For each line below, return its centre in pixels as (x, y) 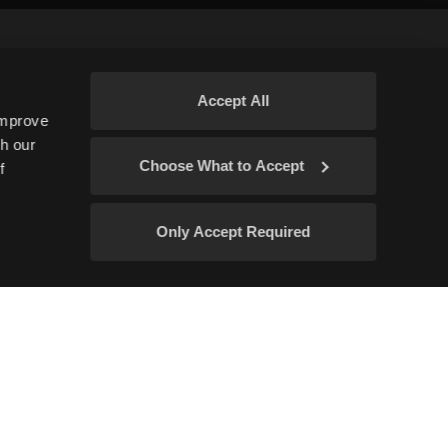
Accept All (233, 100)
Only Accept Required (233, 231)
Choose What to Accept (222, 166)
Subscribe (251, 155)
